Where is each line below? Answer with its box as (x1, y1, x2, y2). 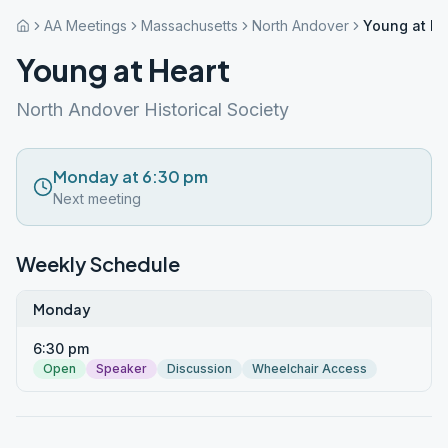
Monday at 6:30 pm (53, 166, 208, 187)
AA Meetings (44, 17, 127, 34)
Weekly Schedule (16, 251, 180, 276)
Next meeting (53, 190, 141, 207)
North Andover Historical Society (16, 99, 289, 120)
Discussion (167, 361, 232, 376)
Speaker (96, 361, 147, 376)
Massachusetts (141, 17, 238, 34)
